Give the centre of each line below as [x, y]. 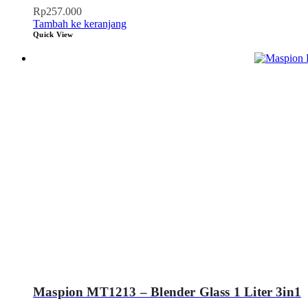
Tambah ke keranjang [80, 23]
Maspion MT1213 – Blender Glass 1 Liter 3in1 [167, 292]
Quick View [53, 34]
